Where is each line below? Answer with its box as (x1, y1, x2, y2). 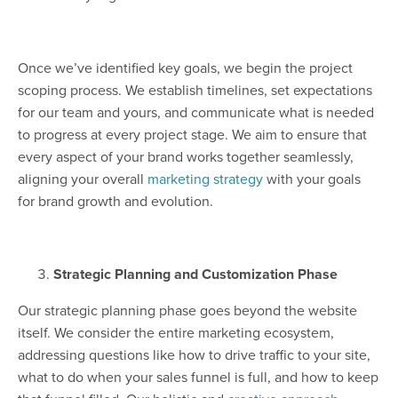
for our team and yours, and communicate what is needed (18, 102, 374, 123)
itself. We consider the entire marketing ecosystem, (18, 322, 334, 343)
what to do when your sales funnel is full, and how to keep (18, 367, 378, 387)
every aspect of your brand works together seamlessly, (18, 147, 354, 167)
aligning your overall (18, 169, 147, 189)
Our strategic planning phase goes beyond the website (18, 300, 357, 321)
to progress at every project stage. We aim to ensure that (18, 124, 367, 145)
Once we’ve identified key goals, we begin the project (18, 58, 353, 78)
